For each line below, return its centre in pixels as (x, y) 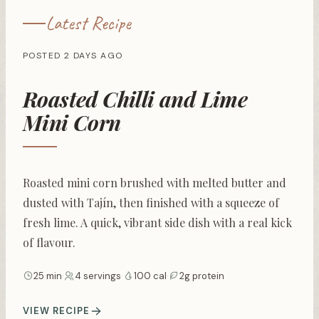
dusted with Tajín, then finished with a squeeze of (151, 202)
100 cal (150, 276)
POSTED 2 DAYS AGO (73, 55)
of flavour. (49, 242)
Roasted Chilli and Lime (135, 99)
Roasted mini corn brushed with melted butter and (155, 182)
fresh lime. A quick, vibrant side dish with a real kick (157, 222)
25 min (48, 276)
